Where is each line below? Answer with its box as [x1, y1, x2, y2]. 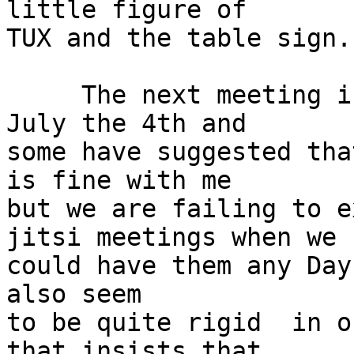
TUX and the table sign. [6, 24, 352, 53]
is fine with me [6, 166, 232, 195]
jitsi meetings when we [6, 223, 337, 252]
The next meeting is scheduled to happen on [6, 81, 21, 110]
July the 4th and [6, 109, 247, 138]
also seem [6, 280, 141, 309]
